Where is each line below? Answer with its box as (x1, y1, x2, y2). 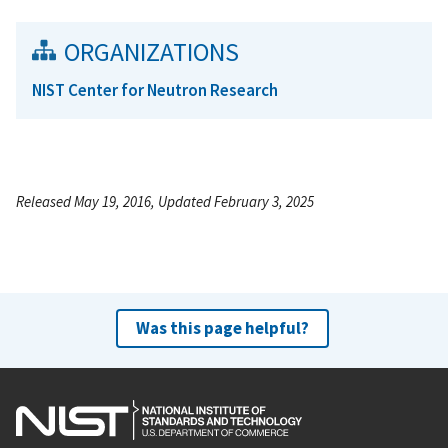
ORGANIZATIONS (64, 35, 239, 68)
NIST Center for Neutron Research (32, 78, 278, 101)
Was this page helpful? (135, 316, 309, 339)
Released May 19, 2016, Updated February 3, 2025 (16, 191, 314, 211)
